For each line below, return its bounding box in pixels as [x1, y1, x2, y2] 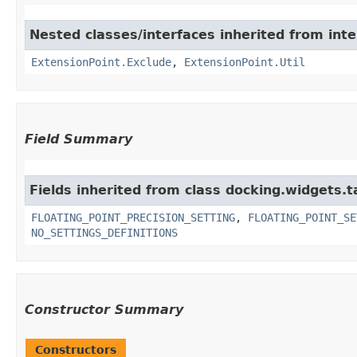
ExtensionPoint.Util [184, 55, 305, 69]
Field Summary [25, 131, 132, 147]
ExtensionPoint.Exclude [31, 55, 171, 69]
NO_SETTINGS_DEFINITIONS [31, 226, 178, 239]
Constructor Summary [25, 301, 183, 317]
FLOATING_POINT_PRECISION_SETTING [31, 210, 235, 224]
